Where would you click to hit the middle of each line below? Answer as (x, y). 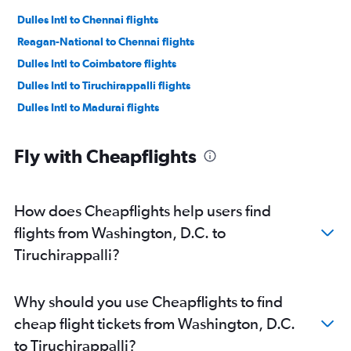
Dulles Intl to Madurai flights (88, 108)
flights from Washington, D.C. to (120, 233)
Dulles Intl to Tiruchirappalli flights (104, 86)
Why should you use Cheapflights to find (148, 302)
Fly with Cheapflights (105, 156)
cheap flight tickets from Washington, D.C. (155, 324)
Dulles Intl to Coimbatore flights (97, 64)
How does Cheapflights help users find (143, 211)
